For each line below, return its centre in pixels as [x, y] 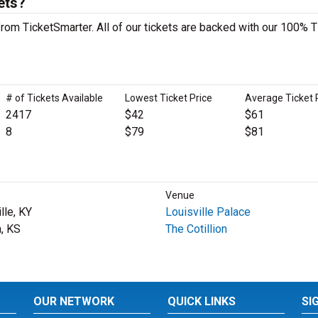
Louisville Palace [208, 212]
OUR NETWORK [74, 301]
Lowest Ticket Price [169, 98]
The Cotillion [196, 229]
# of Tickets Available [54, 98]
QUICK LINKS [201, 301]
